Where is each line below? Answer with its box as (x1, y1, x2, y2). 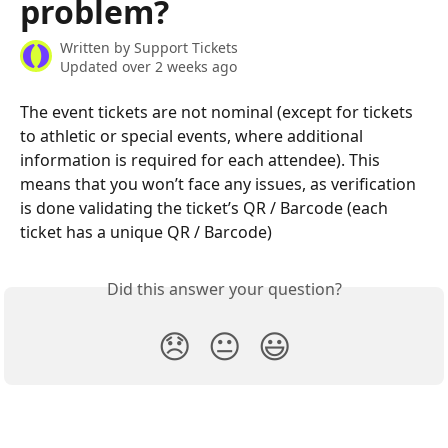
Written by (60, 38, 134, 57)
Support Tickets (134, 38, 238, 57)
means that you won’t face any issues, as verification (20, 173, 420, 195)
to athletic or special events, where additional (20, 125, 367, 147)
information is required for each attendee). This (20, 149, 384, 171)
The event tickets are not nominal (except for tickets (20, 101, 417, 123)
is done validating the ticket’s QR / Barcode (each (20, 197, 392, 219)
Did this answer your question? (106, 278, 342, 300)
